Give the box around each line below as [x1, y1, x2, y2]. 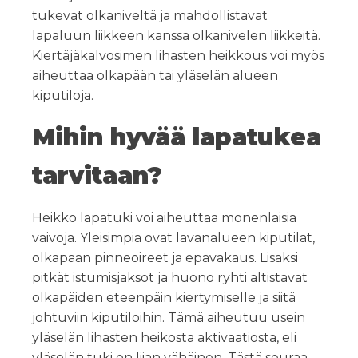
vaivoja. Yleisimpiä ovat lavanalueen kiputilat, [32, 230, 315, 246]
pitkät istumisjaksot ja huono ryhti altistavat [32, 270, 308, 286]
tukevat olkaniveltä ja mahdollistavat [32, 8, 268, 24]
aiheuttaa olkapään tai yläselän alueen [32, 68, 278, 84]
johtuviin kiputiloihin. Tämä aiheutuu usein [32, 310, 305, 326]
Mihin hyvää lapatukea [32, 122, 321, 153]
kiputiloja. [32, 88, 93, 104]
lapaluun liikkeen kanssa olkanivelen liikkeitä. [32, 28, 320, 44]
